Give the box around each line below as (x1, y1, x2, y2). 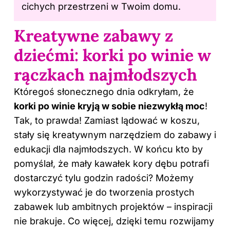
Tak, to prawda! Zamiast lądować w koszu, (14, 114, 200, 126)
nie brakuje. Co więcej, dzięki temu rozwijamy (14, 215, 214, 226)
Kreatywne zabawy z (14, 25, 173, 46)
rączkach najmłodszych (14, 64, 197, 85)
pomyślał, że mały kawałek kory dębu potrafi (14, 158, 209, 169)
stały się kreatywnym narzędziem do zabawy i (14, 129, 216, 140)
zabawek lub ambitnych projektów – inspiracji (14, 201, 213, 212)
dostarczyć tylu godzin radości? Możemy (14, 172, 194, 183)
